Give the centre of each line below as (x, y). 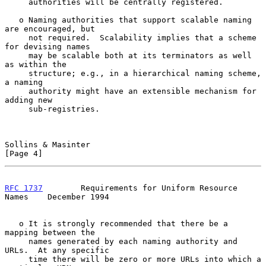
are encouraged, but (50, 28)
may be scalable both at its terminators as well (17, 55)
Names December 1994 (57, 197)
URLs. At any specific (57, 250)
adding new (28, 100)
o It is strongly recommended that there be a (12, 223)
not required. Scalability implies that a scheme (17, 37)
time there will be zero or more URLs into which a (17, 259)
